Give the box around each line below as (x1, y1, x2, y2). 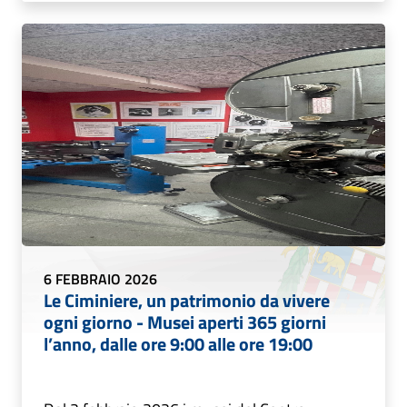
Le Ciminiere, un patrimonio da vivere (44, 286, 330, 315)
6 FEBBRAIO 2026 (44, 268, 157, 291)
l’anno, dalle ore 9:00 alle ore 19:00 (44, 330, 313, 359)
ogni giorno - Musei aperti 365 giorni (44, 308, 326, 337)
